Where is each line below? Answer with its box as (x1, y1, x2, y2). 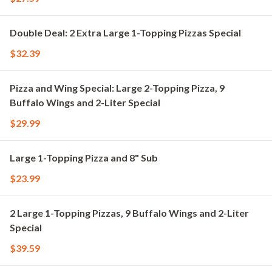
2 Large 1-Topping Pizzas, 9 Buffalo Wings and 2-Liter (10, 207, 249, 219)
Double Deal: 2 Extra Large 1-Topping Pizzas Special (10, 27, 241, 38)
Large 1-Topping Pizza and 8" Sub (10, 152, 158, 163)
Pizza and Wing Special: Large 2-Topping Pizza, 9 (10, 82, 225, 93)
